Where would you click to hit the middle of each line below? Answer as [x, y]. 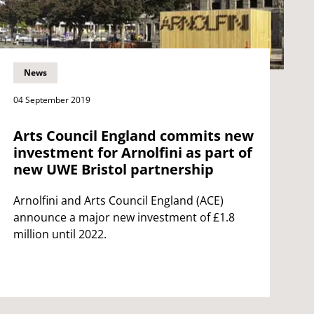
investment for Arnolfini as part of [132, 152]
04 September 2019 [52, 100]
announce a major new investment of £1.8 [124, 217]
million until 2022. [60, 234]
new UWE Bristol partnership [113, 169]
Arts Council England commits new [133, 135]
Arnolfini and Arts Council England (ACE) [118, 200]
